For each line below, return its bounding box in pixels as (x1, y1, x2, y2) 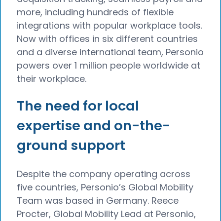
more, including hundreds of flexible (17, 6, 174, 19)
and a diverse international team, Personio (17, 46, 204, 59)
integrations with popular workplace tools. (17, 19, 202, 32)
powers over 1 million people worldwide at (17, 59, 200, 72)
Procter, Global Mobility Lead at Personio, (17, 207, 196, 220)
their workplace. (17, 73, 86, 85)
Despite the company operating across (17, 167, 190, 180)
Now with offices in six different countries (17, 33, 198, 45)
